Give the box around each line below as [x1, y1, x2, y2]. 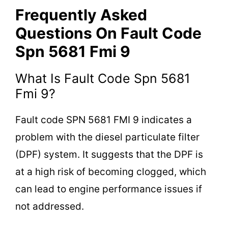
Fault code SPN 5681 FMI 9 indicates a [15, 114, 192, 126]
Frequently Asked [15, 6, 147, 24]
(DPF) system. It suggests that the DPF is [15, 149, 203, 161]
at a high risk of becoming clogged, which [15, 166, 206, 178]
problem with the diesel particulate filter [15, 131, 199, 144]
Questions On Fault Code [15, 24, 202, 43]
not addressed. [15, 201, 84, 213]
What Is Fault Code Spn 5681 [15, 71, 190, 87]
